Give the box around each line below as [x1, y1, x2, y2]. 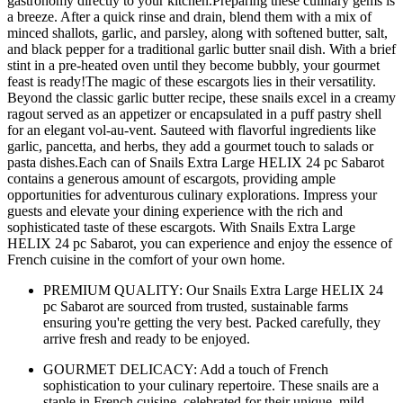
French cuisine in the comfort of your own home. [7, 251, 285, 267]
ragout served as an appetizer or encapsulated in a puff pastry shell [7, 105, 381, 121]
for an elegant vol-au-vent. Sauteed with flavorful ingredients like [7, 121, 376, 138]
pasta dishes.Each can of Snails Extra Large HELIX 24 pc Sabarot [7, 154, 384, 170]
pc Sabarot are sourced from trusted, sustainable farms [43, 298, 348, 314]
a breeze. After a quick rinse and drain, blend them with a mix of [7, 8, 372, 24]
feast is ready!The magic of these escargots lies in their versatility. [7, 73, 376, 89]
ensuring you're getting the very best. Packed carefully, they [43, 314, 381, 330]
